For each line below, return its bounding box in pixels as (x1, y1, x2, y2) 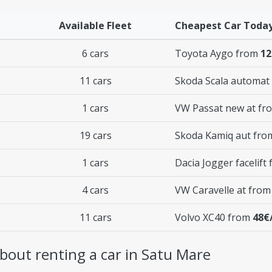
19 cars (79, 128, 112, 142)
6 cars (82, 46, 109, 60)
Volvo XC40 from (175, 210, 253, 224)
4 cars (82, 183, 109, 197)
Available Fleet (59, 18, 132, 32)
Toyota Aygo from (175, 46, 260, 60)
